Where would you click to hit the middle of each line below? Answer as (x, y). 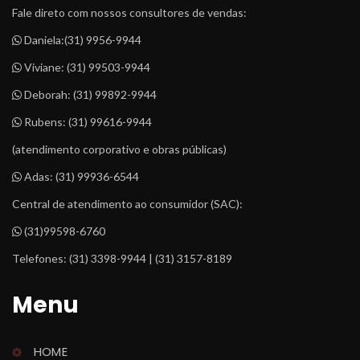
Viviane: (44, 67)
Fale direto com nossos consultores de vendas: (129, 13)
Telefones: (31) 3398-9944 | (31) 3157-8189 (122, 259)
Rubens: (45, 122)
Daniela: (43, 40)
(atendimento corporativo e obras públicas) (119, 149)
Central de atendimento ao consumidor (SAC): (127, 204)
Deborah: (47, 95)
